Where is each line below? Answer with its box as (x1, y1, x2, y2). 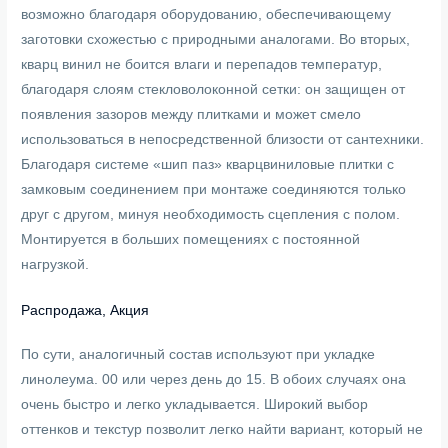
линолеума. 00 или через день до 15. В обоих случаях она (21, 371, 407, 387)
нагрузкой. (21, 256, 90, 272)
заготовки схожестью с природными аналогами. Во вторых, (21, 31, 411, 47)
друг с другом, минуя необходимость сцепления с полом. (21, 206, 401, 222)
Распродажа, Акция (21, 302, 150, 318)
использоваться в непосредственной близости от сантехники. (21, 131, 425, 147)
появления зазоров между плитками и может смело (21, 106, 362, 122)
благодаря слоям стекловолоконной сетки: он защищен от (21, 81, 406, 97)
